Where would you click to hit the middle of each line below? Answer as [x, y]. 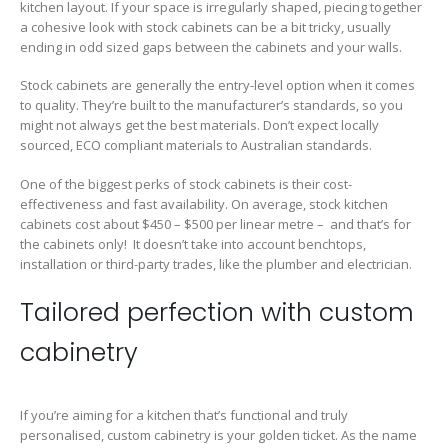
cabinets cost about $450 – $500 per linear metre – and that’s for [215, 223]
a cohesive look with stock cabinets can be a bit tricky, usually [205, 26]
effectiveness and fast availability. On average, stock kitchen [204, 203]
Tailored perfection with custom [217, 312]
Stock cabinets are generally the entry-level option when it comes [217, 85]
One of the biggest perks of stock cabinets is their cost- [186, 183]
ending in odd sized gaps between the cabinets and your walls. [211, 46]
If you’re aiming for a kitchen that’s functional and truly [184, 414]
